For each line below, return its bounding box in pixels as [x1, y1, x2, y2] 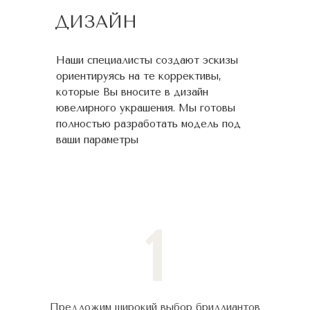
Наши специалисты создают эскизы [56, 54, 238, 66]
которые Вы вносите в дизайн [56, 86, 208, 98]
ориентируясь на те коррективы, [56, 70, 221, 82]
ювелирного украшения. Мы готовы [56, 102, 235, 114]
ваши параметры [56, 134, 138, 146]
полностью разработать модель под [56, 118, 241, 130]
